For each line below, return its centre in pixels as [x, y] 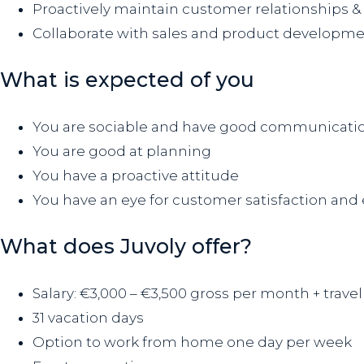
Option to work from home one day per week [192, 342]
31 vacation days [88, 318]
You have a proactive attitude [136, 176]
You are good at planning [122, 152]
